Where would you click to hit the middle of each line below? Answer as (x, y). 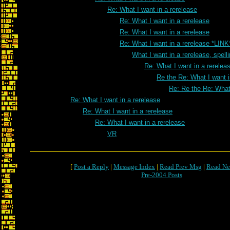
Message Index (134, 167)
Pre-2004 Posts (162, 175)
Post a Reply (91, 167)
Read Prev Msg (181, 167)
